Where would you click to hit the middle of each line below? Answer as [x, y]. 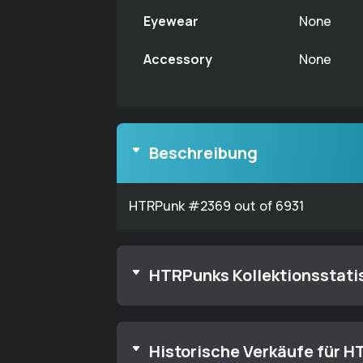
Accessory [178, 59]
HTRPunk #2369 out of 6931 [216, 206]
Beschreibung [203, 153]
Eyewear [171, 21]
